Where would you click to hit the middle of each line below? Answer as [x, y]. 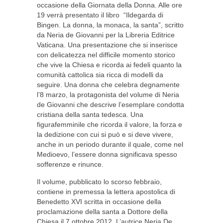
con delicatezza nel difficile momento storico [106, 55]
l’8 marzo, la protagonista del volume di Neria [108, 95]
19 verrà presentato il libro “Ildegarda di [100, 15]
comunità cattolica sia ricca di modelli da [100, 75]
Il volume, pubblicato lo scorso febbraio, [99, 182]
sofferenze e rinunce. [70, 164]
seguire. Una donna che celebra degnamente [108, 85]
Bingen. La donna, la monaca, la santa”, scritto [110, 25]
